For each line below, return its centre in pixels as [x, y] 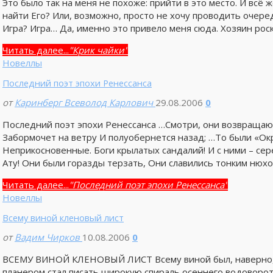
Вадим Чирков [47, 237]
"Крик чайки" [98, 50]
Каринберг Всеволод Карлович [83, 103]
